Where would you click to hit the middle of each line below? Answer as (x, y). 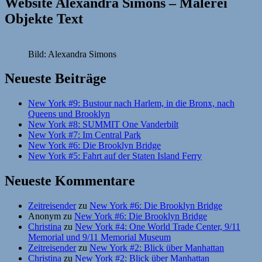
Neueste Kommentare (70, 181)
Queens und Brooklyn (69, 114)
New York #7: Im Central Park (85, 135)
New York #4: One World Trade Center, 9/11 (158, 227)
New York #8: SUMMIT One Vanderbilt (103, 125)
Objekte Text (44, 18)
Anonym (44, 216)
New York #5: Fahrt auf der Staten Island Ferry (115, 156)
